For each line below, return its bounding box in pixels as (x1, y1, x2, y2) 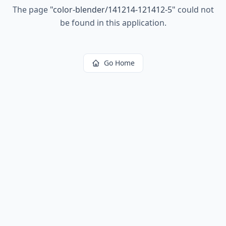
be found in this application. (60, 17, 166, 28)
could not (175, 4, 214, 15)
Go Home (103, 58, 135, 68)
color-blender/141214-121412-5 (52, 4, 172, 15)
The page (12, 4, 50, 15)
